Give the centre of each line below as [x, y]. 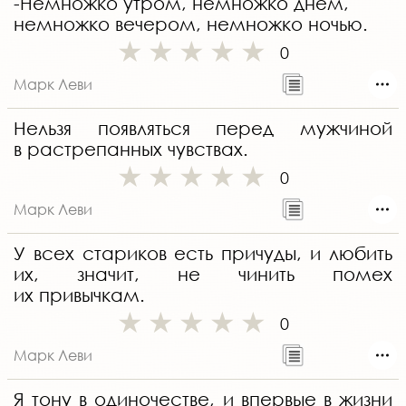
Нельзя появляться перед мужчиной [203, 129]
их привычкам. [79, 295]
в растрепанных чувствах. [131, 150]
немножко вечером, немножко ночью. [191, 24]
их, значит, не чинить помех [203, 275]
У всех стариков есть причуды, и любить [203, 254]
